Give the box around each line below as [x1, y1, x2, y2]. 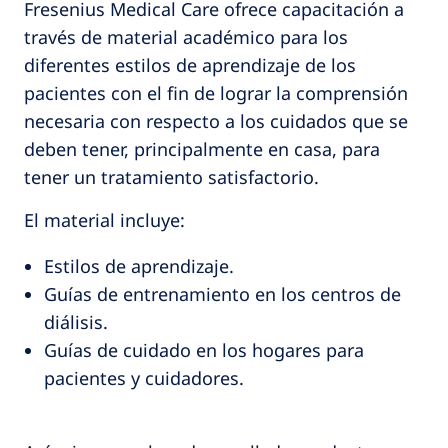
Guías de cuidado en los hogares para [44, 338, 364, 363]
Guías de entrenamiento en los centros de [44, 282, 401, 307]
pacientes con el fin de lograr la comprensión [24, 81, 408, 106]
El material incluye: [24, 208, 185, 233]
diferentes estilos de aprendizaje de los [24, 53, 356, 78]
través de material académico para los [24, 25, 348, 50]
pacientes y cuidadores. [44, 366, 244, 391]
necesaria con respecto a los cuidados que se [24, 109, 408, 134]
